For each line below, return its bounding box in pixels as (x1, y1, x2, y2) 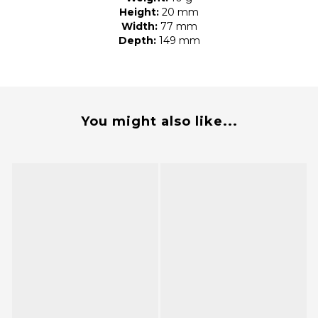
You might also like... (80, 114, 238, 130)
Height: (119, 6, 159, 19)
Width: (121, 20, 158, 33)
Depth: (118, 34, 156, 48)
